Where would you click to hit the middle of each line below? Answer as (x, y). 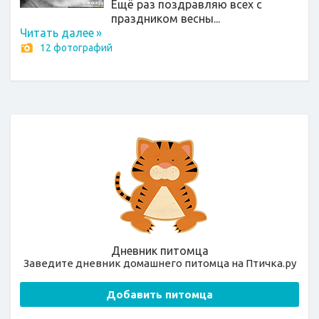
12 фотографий (76, 47)
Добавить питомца (159, 295)
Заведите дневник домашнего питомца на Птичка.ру (159, 263)
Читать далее (57, 32)
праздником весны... (165, 18)
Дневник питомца (159, 251)
